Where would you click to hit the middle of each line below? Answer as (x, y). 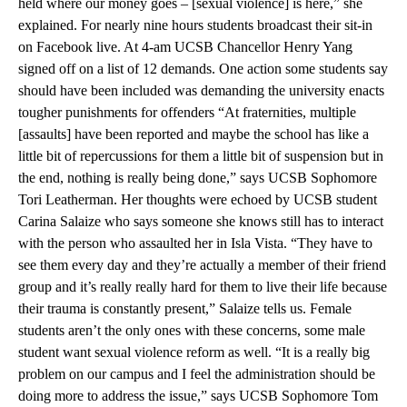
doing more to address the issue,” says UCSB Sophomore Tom (198, 396)
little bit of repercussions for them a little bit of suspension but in (201, 156)
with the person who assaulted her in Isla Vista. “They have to (195, 243)
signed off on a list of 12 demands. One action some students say (203, 69)
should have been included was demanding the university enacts (201, 90)
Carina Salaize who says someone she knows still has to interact (201, 221)
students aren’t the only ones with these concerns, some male (192, 330)
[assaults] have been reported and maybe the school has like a (194, 134)
